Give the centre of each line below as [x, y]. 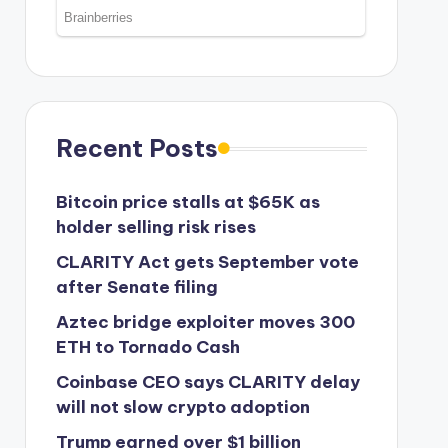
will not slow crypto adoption [182, 407]
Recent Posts [136, 148]
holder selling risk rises [155, 227]
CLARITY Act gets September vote [207, 262]
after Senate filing [136, 287]
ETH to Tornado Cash [147, 347]
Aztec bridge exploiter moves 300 [205, 322]
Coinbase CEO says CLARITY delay [207, 382]
